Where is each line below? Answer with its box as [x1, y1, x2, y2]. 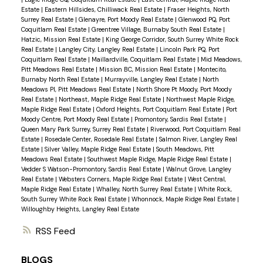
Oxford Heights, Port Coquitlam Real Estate [96, 105, 222, 114]
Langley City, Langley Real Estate [58, 45, 156, 54]
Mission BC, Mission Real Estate [99, 65, 194, 74]
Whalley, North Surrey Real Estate [96, 185, 194, 194]
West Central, [187, 175, 226, 184]
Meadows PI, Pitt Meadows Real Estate [21, 85, 133, 94]
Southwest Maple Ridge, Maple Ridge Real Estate [87, 155, 230, 164]
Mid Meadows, [200, 55, 242, 64]
